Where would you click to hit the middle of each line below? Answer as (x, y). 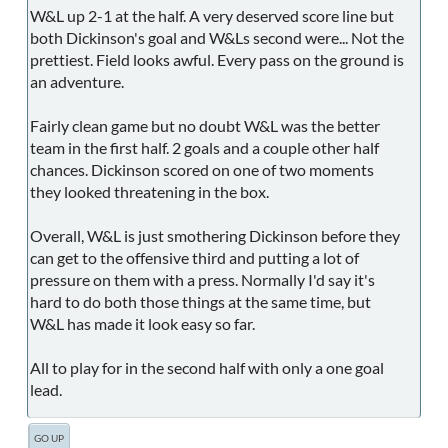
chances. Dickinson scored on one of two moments (202, 169)
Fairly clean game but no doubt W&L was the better (205, 125)
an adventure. (77, 81)
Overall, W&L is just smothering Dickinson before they (215, 235)
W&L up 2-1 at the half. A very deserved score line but (212, 15)
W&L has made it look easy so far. (142, 323)
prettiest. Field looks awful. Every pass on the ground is (217, 59)
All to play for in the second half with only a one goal (207, 367)
